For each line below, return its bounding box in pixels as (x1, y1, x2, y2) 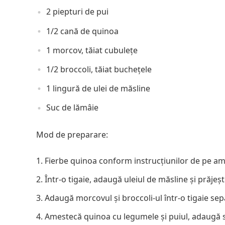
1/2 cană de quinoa (46, 25, 119, 37)
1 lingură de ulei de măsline (46, 83, 150, 94)
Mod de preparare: (36, 129, 108, 140)
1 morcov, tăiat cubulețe (46, 44, 138, 56)
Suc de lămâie (46, 102, 98, 114)
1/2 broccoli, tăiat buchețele (46, 63, 152, 75)
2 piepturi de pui (46, 6, 108, 18)
